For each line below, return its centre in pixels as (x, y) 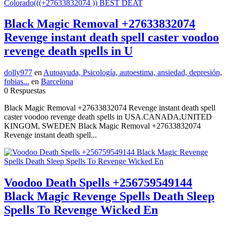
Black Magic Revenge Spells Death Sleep (109, 196)
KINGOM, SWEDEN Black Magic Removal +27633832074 (102, 126)
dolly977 (18, 73)
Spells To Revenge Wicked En (81, 210)
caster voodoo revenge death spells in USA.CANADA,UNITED (108, 117)
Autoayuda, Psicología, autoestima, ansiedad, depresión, (133, 73)
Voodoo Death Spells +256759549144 (98, 183)
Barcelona (57, 82)
